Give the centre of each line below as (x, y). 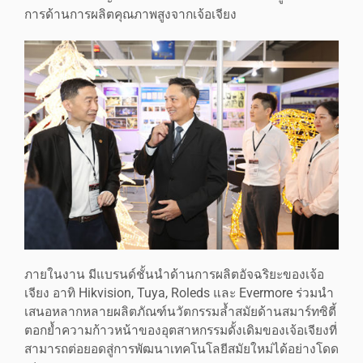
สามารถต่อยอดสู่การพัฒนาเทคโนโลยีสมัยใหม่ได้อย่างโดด (181, 350)
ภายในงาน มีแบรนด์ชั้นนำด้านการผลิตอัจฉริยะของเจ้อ (174, 275)
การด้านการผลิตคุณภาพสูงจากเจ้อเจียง (130, 15)
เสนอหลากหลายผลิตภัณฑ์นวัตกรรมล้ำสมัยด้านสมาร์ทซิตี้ (180, 312)
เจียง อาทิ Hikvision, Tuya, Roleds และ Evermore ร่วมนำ (179, 294)
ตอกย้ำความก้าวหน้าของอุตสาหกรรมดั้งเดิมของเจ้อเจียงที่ (181, 331)
